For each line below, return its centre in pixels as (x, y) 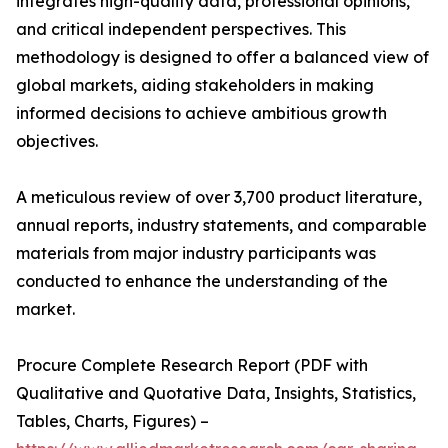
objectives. (57, 141)
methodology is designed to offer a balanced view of (222, 57)
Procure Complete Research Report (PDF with (192, 365)
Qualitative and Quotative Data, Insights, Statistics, (216, 393)
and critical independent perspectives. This (181, 29)
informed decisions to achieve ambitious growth (201, 113)
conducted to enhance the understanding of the (202, 281)
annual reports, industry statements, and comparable (221, 225)
